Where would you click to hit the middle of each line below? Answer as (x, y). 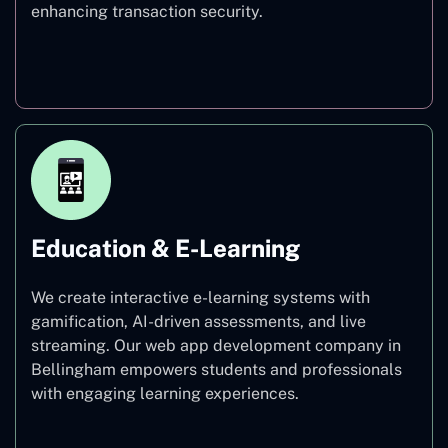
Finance (224, 65)
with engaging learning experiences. (165, 393)
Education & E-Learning (165, 247)
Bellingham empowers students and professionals (216, 369)
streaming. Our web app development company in (216, 345)
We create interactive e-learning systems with (200, 297)
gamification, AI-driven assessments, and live (198, 321)
